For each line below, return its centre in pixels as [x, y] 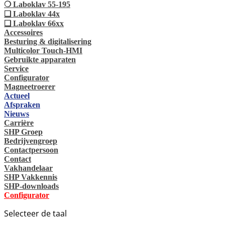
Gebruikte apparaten [40, 59]
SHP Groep [23, 132]
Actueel [17, 95]
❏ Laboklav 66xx [34, 23]
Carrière [19, 123]
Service [16, 68]
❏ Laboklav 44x [32, 14]
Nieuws [17, 114]
